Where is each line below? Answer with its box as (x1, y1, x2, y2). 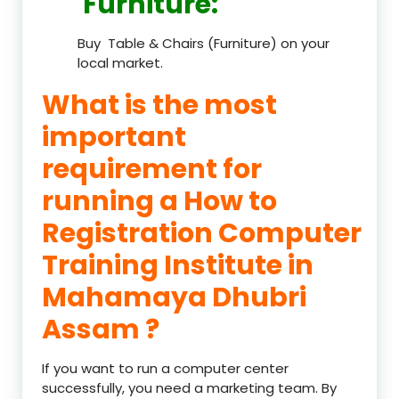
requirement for (42, 150, 262, 188)
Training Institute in (42, 246, 313, 284)
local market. (77, 53, 163, 72)
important (42, 118, 186, 156)
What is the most (42, 85, 277, 124)
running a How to (42, 182, 277, 220)
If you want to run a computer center (42, 358, 289, 378)
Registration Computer (42, 214, 362, 252)
